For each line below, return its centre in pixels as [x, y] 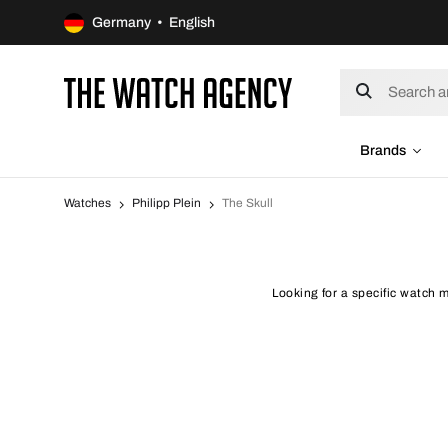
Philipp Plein [166, 203]
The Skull [247, 203]
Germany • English [153, 22]
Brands [383, 150]
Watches [87, 203]
